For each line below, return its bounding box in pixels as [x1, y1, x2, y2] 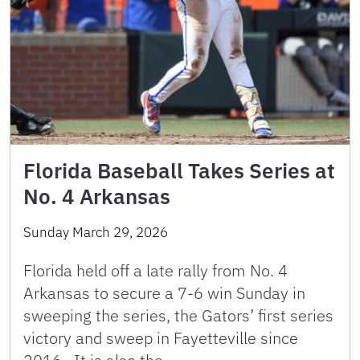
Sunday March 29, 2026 [23, 223, 168, 241]
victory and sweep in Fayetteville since [23, 326, 298, 349]
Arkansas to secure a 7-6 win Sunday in [23, 281, 305, 304]
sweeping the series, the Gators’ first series [23, 304, 333, 326]
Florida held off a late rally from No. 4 [23, 259, 288, 281]
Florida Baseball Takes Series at [23, 156, 335, 184]
